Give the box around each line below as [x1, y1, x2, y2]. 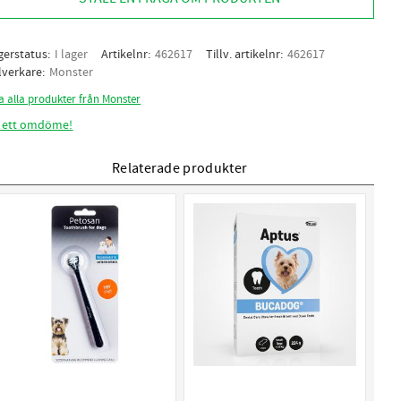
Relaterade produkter [111, 158, 248, 177]
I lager [55, 46, 89, 63]
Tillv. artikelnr [206, 46, 281, 63]
